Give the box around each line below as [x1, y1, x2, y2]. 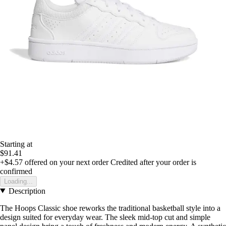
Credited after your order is [110, 157, 196, 166]
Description [8, 186, 45, 195]
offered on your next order [23, 157, 108, 166]
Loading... [4, 177, 33, 185]
